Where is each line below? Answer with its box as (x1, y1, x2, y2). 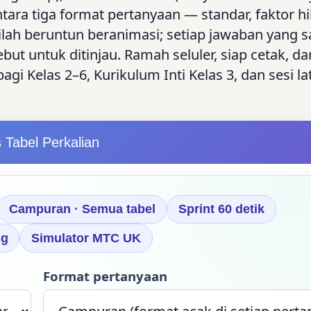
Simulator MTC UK (31, 230, 141, 245)
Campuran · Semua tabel (8, 202, 155, 217)
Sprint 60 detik (178, 202, 264, 217)
